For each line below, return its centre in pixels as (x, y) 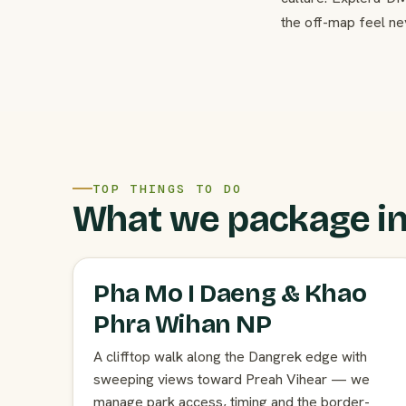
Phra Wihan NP (183, 325)
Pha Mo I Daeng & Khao (230, 294)
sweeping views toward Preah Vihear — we (232, 380)
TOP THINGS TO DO (168, 189)
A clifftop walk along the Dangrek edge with (230, 357)
